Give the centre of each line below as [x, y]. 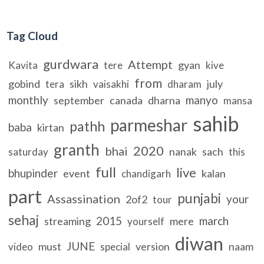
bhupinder [33, 173]
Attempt [151, 64]
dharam [185, 84]
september [79, 100]
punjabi [199, 198]
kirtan [51, 127]
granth [77, 149]
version [153, 246]
